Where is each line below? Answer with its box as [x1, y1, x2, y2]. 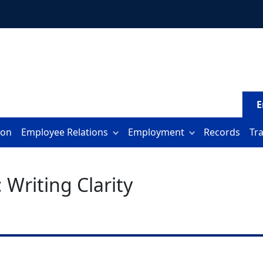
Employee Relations [21, 126, 109, 139]
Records [204, 126, 241, 139]
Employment [127, 126, 184, 139]
